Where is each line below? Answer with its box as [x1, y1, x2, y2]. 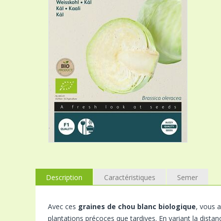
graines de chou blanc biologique [78, 201, 196, 211]
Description [46, 172, 82, 182]
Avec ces [48, 201, 78, 211]
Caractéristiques [104, 172, 155, 182]
